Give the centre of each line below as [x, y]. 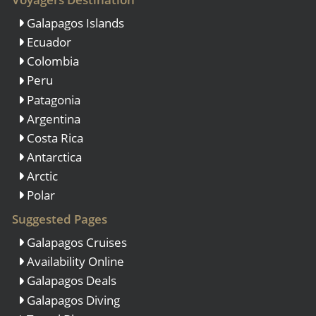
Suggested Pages [60, 219]
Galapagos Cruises [75, 243]
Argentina [52, 119]
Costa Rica [54, 138]
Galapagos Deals [70, 281]
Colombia [51, 61]
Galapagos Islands [74, 23]
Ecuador [48, 42]
